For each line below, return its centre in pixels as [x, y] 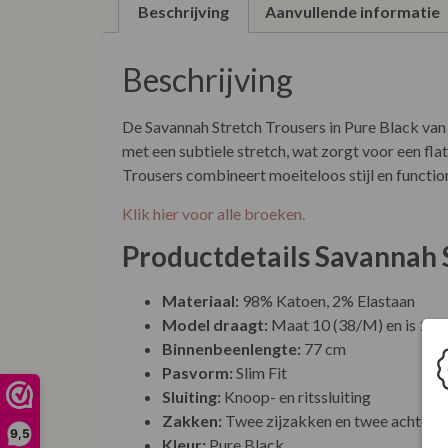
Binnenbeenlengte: [231, 349]
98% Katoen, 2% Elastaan [327, 301]
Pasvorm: [197, 373]
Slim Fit [260, 373]
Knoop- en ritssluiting [296, 397]
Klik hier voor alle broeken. [213, 213]
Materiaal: [200, 301]
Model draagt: [215, 325]
